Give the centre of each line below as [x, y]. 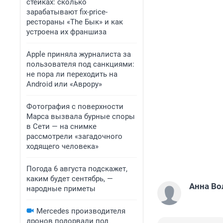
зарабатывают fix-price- [67, 12]
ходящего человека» [62, 146]
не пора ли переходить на [72, 74]
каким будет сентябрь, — [70, 179]
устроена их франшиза [66, 32]
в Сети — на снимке [61, 126]
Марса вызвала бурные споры [81, 116]
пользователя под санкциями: [80, 64]
